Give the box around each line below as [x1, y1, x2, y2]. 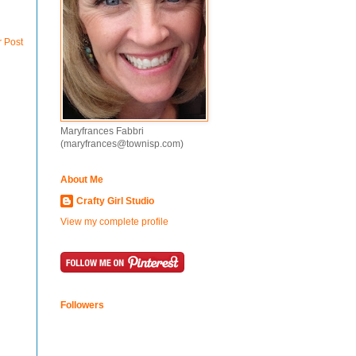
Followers [60, 300, 104, 311]
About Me [60, 174, 103, 185]
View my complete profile [60, 216, 168, 227]
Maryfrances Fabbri [60, 126, 144, 137]
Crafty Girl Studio [76, 195, 154, 207]
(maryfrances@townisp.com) [60, 138, 184, 149]
